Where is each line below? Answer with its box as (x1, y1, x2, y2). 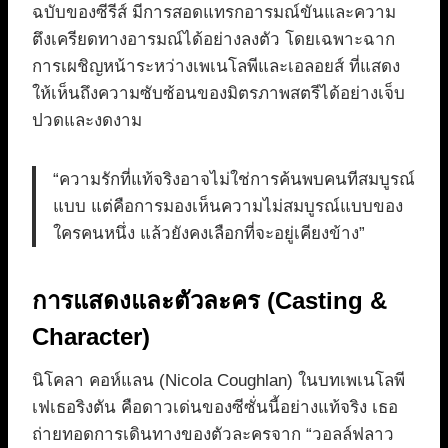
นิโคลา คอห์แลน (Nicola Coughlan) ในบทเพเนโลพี (32, 371, 405, 391)
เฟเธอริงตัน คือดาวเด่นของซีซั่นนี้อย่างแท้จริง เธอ (32, 398, 398, 418)
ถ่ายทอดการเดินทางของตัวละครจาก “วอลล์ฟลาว (32, 425, 394, 445)
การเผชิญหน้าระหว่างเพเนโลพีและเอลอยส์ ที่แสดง (32, 57, 400, 77)
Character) (32, 323, 150, 351)
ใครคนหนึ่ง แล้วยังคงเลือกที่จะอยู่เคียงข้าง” (53, 224, 365, 244)
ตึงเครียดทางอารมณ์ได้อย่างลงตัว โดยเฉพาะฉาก (32, 30, 395, 50)
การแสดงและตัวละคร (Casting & (32, 287, 387, 315)
